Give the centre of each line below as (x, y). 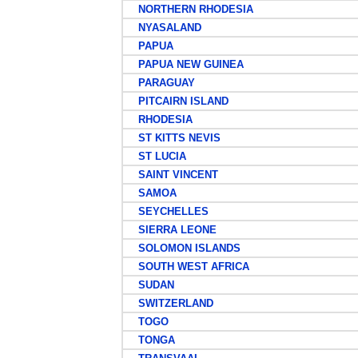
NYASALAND (163, 28)
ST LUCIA (155, 156)
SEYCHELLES (167, 211)
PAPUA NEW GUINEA (184, 64)
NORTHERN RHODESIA (189, 9)
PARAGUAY (160, 83)
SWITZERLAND (169, 303)
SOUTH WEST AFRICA (187, 267)
